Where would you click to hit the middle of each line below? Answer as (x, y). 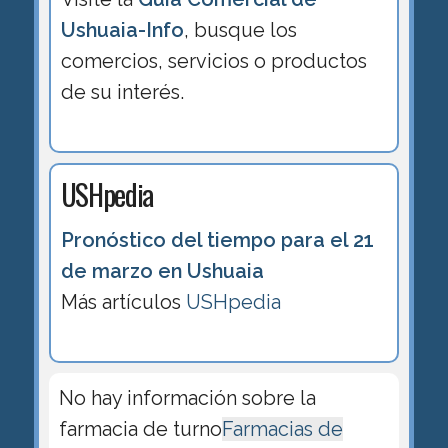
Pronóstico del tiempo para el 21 (217, 240)
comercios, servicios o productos (213, 60)
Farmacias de (282, 429)
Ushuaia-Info (122, 29)
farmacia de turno (140, 429)
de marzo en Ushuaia (162, 271)
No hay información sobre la (187, 398)
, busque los (240, 29)
